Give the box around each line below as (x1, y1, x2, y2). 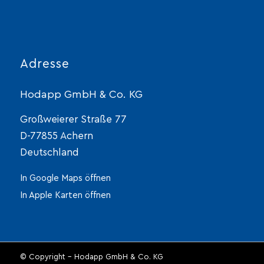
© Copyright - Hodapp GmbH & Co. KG (19, 253, 163, 261)
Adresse (19, 57, 70, 70)
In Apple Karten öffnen (19, 190, 111, 200)
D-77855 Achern (19, 131, 93, 141)
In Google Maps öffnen (19, 173, 111, 183)
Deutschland (19, 147, 79, 158)
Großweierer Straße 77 (19, 114, 127, 125)
